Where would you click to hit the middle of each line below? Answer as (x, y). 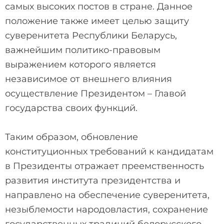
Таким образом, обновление (71, 137)
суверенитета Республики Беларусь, (91, 35)
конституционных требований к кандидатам (109, 151)
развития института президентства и (93, 180)
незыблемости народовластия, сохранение (106, 209)
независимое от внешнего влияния (88, 79)
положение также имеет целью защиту (97, 21)
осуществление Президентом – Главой (95, 93)
